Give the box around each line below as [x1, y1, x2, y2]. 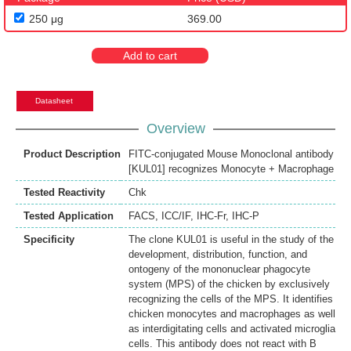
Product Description [24, 148, 121, 161]
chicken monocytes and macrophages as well [128, 308, 335, 320]
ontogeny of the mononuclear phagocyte [128, 263, 310, 276]
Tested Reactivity [24, 186, 105, 199]
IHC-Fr [197, 210, 226, 223]
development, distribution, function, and [128, 248, 307, 261]
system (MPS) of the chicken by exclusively [128, 278, 330, 291]
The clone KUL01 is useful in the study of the [128, 233, 334, 246]
